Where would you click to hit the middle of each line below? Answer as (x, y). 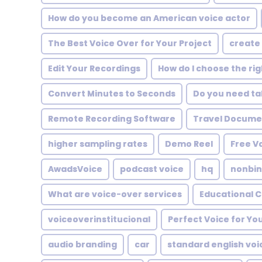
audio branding (82, 244)
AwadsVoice (75, 169)
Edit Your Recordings (94, 68)
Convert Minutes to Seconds (112, 94)
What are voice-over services (115, 194)
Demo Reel (189, 144)
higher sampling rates (98, 144)
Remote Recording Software (112, 119)
